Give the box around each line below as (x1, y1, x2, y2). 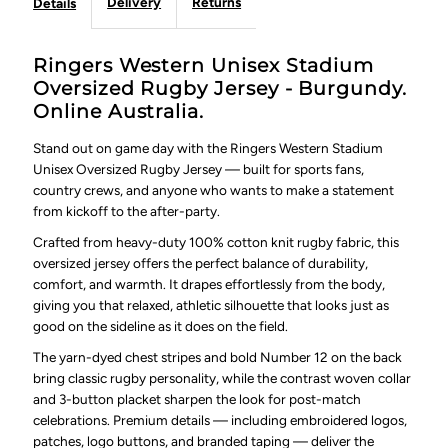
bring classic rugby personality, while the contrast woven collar (33, 370, 412, 387)
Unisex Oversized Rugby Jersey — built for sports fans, (33, 161, 365, 178)
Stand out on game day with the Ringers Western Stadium (33, 140, 384, 157)
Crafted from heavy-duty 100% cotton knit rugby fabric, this (33, 234, 400, 251)
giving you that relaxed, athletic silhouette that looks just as (33, 297, 390, 314)
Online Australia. (33, 100, 204, 124)
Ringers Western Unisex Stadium (33, 54, 375, 78)
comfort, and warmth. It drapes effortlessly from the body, (33, 276, 386, 293)
